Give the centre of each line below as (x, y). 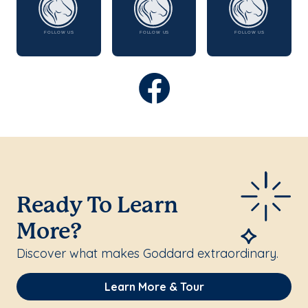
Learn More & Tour (154, 287)
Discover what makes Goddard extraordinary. (149, 254)
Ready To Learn (97, 207)
